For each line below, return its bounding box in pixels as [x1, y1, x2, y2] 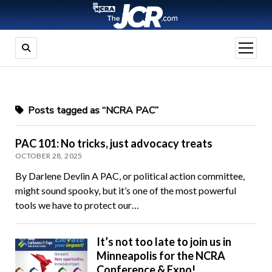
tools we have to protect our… [15, 199, 139, 211]
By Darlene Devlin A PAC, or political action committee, [15, 170, 245, 182]
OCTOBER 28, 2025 [15, 151, 83, 161]
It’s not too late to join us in [97, 235, 232, 249]
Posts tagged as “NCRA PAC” [25, 104, 158, 118]
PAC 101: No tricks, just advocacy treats [15, 137, 212, 151]
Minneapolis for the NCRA [97, 249, 226, 263]
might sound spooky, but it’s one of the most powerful [15, 185, 236, 197]
